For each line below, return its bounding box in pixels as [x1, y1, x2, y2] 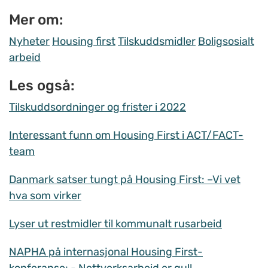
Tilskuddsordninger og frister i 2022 [9, 100, 186, 114]
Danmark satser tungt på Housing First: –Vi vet [9, 173, 240, 187]
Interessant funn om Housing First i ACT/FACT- [9, 129, 243, 142]
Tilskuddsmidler [118, 35, 196, 48]
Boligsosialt [198, 35, 254, 48]
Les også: [9, 77, 75, 95]
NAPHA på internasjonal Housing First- [9, 245, 203, 259]
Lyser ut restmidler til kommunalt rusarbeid [9, 217, 222, 231]
